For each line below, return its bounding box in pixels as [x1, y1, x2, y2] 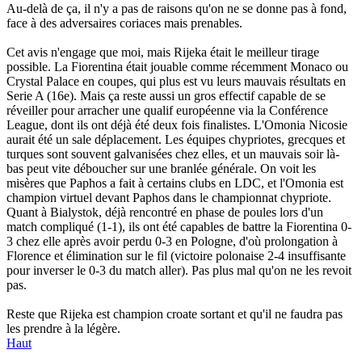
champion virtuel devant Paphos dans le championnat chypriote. [6, 191, 331, 204]
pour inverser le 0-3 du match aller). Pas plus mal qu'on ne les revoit [6, 263, 351, 277]
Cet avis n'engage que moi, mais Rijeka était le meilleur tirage [6, 45, 319, 59]
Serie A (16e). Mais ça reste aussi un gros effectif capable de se [6, 89, 326, 103]
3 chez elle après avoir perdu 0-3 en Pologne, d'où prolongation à [6, 234, 338, 248]
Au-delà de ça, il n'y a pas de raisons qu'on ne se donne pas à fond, [6, 2, 347, 15]
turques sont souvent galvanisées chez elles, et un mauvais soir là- [6, 147, 339, 161]
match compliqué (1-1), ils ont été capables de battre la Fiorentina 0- [6, 220, 351, 234]
